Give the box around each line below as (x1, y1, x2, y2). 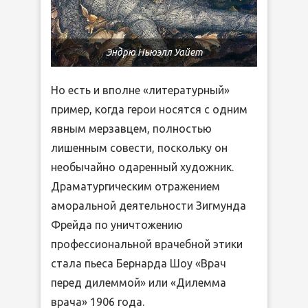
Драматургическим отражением (51, 179, 220, 192)
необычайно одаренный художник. (51, 160, 236, 173)
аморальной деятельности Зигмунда (51, 199, 246, 212)
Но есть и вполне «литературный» (51, 83, 230, 96)
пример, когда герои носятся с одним (51, 102, 247, 115)
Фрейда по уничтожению (51, 218, 183, 231)
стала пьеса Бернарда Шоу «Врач (51, 256, 226, 269)
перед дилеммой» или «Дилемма (51, 276, 226, 289)
